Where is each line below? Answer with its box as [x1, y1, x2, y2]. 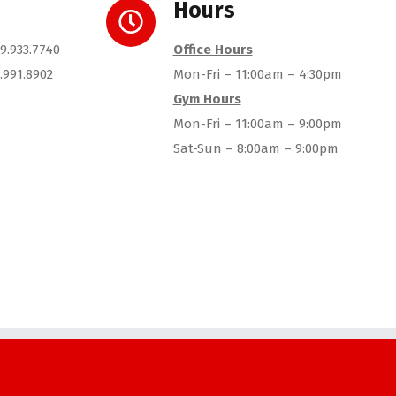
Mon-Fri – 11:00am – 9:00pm [172, 116, 342, 133]
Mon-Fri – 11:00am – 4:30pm [172, 66, 342, 83]
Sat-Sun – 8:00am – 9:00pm [172, 141, 339, 157]
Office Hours [172, 42, 253, 58]
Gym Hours [172, 91, 241, 108]
